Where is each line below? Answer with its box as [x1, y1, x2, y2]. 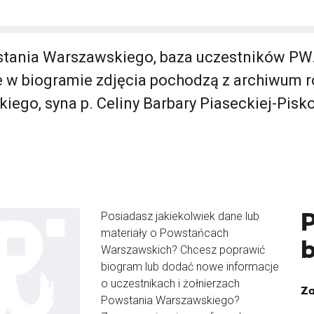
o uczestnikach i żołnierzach [101, 276, 240, 290]
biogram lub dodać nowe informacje [101, 259, 279, 273]
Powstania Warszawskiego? [101, 293, 240, 307]
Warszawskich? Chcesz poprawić [101, 243, 265, 257]
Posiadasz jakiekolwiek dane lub [101, 209, 259, 223]
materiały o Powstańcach [101, 226, 228, 240]
